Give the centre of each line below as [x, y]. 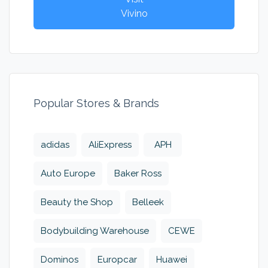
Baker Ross [138, 174]
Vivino [134, 14]
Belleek [148, 202]
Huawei [172, 260]
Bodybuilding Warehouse [95, 231]
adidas [55, 145]
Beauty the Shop [77, 202]
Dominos [60, 260]
